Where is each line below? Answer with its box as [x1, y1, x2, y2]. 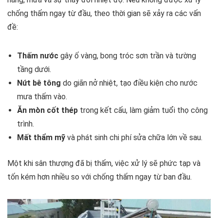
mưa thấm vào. [17, 92, 67, 101]
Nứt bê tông [17, 78, 61, 88]
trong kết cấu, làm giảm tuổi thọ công [78, 106, 208, 115]
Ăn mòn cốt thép [17, 106, 78, 115]
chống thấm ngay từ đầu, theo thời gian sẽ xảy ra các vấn [7, 9, 201, 18]
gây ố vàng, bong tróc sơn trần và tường [58, 51, 196, 60]
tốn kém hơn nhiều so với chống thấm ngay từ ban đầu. [7, 172, 192, 182]
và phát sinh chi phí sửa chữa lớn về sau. [65, 133, 202, 142]
